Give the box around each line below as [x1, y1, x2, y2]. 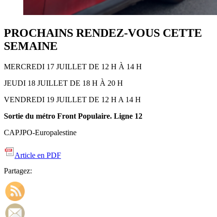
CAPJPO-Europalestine [4, 128, 77, 137]
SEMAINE [4, 39, 58, 52]
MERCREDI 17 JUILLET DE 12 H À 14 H [4, 62, 142, 71]
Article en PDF [15, 151, 61, 159]
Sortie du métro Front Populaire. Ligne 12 [4, 111, 142, 120]
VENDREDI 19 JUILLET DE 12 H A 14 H [4, 95, 141, 104]
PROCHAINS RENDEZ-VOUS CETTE [4, 26, 202, 39]
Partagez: [4, 166, 32, 175]
